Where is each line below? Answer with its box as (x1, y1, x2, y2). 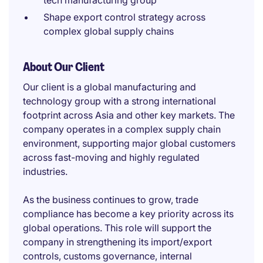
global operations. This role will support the (23, 222, 211, 234)
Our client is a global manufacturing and (23, 81, 196, 93)
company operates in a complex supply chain (23, 123, 221, 135)
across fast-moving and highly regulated (23, 151, 200, 163)
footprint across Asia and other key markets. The (23, 109, 235, 121)
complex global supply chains (43, 25, 174, 37)
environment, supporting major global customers (23, 137, 235, 149)
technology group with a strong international (23, 95, 216, 107)
